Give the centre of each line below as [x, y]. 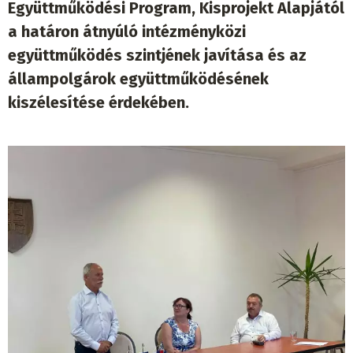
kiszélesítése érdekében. [98, 103]
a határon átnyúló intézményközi [127, 32]
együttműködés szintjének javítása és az [157, 56]
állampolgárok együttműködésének [138, 79]
